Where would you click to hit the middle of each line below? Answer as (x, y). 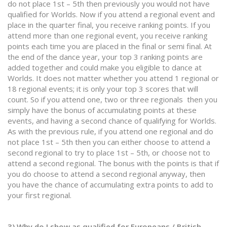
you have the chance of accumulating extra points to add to (110, 184)
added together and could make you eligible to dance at (105, 67)
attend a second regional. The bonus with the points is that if (113, 163)
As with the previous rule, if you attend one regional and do (110, 131)
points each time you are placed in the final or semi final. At (110, 46)
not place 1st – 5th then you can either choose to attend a (109, 142)
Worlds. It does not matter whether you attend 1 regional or (113, 78)
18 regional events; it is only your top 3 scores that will (103, 89)
